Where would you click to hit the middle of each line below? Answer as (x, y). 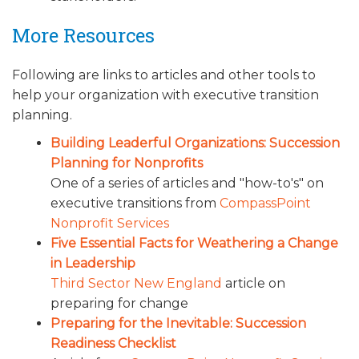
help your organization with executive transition (165, 95)
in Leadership (93, 263)
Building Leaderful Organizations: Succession (195, 143)
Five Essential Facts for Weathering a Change (194, 243)
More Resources (83, 35)
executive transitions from (135, 203)
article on (254, 283)
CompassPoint (265, 203)
